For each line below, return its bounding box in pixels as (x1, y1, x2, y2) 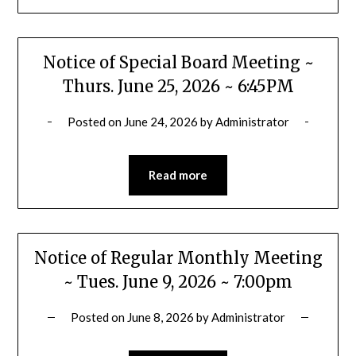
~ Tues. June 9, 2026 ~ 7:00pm (64, 272, 292, 292)
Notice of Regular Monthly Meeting (33, 248, 323, 269)
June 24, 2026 (123, 114, 198, 130)
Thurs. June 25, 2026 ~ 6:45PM (62, 76, 294, 97)
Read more (149, 168, 207, 183)
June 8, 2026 (127, 310, 194, 325)
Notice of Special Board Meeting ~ (42, 52, 314, 73)
